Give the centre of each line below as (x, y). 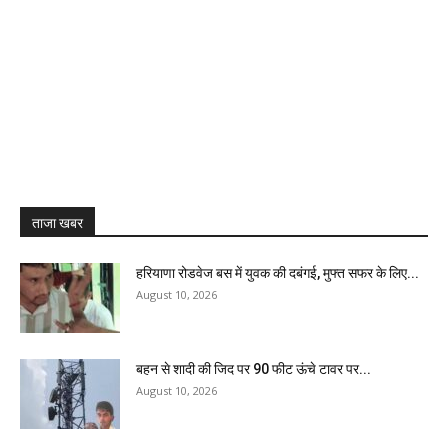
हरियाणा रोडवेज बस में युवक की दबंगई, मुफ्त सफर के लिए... (277, 273)
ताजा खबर (57, 223)
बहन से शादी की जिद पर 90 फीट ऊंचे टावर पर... (253, 369)
